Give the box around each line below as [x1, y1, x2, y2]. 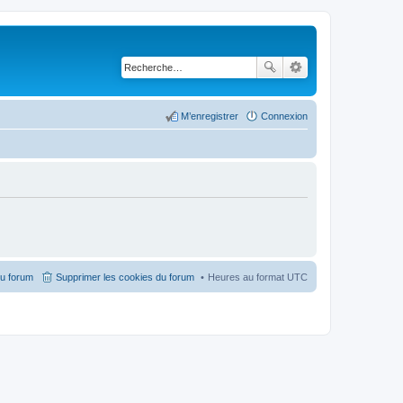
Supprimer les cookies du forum [56, 271, 194, 282]
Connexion [261, 110, 308, 121]
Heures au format [208, 271, 287, 282]
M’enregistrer [181, 110, 238, 121]
